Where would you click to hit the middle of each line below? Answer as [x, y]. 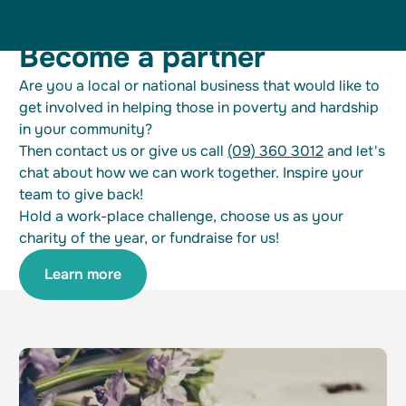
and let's [354, 151]
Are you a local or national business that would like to [199, 86]
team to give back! [81, 195]
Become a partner [142, 58]
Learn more [83, 275]
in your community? [86, 130]
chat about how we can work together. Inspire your [191, 173]
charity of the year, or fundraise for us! [149, 238]
